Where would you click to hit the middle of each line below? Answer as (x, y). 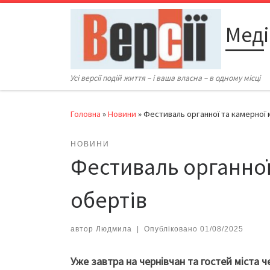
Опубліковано (172, 229)
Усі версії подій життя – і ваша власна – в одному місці (165, 78)
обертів (109, 200)
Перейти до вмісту (53, 17)
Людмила (114, 229)
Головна (86, 114)
